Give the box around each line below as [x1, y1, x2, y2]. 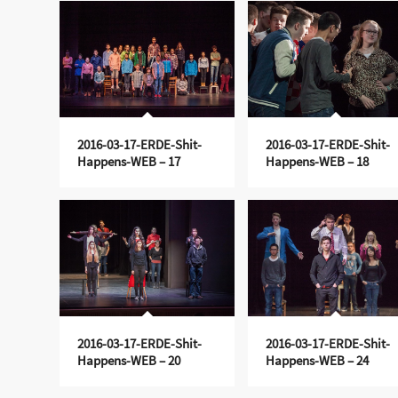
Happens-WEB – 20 [77, 351, 180, 369]
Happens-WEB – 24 [265, 351, 369, 369]
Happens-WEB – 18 [265, 152, 369, 170]
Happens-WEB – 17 [77, 152, 180, 170]
